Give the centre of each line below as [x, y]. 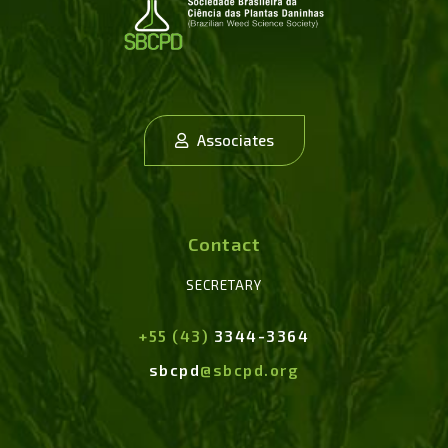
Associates [230, 139]
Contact [224, 243]
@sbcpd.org [250, 369]
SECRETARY [224, 284]
